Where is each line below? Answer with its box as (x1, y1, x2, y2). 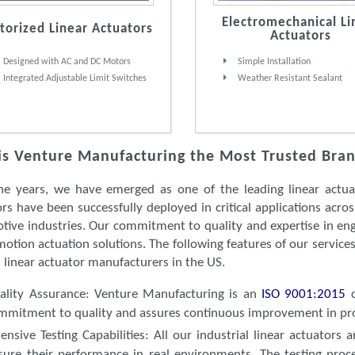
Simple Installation (235, 57, 311, 67)
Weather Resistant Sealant (235, 74, 342, 84)
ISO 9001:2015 (261, 288, 351, 302)
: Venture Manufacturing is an (85, 288, 261, 302)
